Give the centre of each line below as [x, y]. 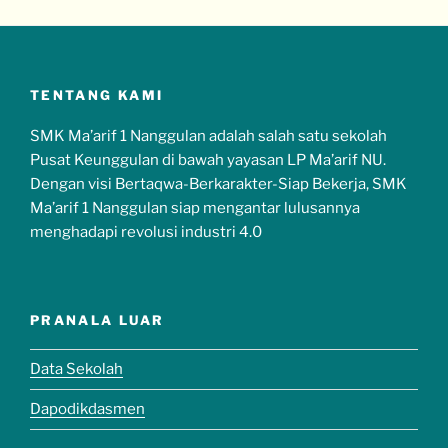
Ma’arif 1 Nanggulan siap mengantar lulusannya [195, 207]
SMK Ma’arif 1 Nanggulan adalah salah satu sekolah [208, 135]
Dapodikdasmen [87, 409]
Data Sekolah [76, 369]
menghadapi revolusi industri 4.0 [146, 231]
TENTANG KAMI [97, 95]
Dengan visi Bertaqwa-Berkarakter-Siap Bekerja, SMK [218, 183]
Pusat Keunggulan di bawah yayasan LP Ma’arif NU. [208, 159]
